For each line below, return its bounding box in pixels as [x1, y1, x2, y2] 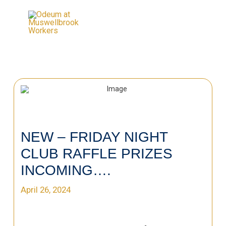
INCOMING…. [21, 162, 111, 179]
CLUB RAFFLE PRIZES [21, 146, 173, 162]
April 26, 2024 [21, 184, 71, 195]
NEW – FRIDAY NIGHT [21, 129, 168, 145]
